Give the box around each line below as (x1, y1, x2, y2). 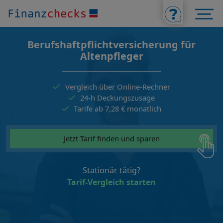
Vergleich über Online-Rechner (65, 82, 170, 92)
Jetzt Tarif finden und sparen (63, 133, 160, 144)
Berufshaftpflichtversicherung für (27, 38, 196, 52)
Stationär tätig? (83, 165, 140, 176)
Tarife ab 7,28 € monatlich (74, 104, 162, 114)
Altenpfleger (80, 49, 143, 63)
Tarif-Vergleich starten (67, 177, 156, 188)
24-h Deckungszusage (80, 93, 155, 103)
